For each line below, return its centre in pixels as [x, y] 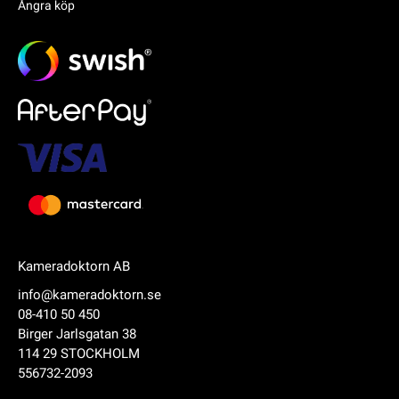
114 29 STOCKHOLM [79, 353]
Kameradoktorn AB [74, 266]
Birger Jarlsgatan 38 [77, 334]
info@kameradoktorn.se [90, 294]
